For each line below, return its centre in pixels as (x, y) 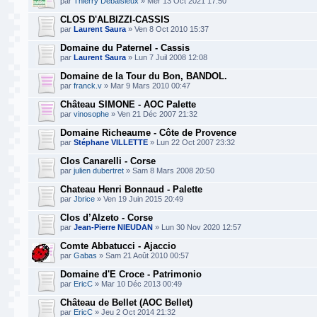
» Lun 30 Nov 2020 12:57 (197, 227)
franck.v (88, 86)
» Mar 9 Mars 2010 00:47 (146, 86)
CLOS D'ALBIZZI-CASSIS (115, 19)
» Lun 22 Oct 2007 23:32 (191, 142)
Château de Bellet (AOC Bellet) (126, 302)
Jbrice (84, 199)
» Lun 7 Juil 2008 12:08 (167, 57)
